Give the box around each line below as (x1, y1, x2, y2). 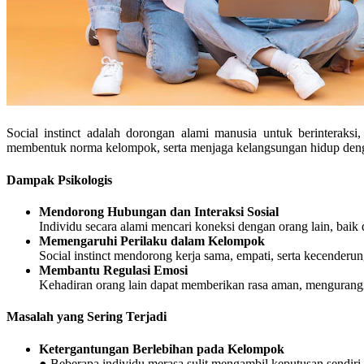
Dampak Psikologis (6, 172, 112, 187)
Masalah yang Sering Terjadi (6, 310, 167, 324)
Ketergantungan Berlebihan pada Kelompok (39, 341, 284, 356)
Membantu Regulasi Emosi (39, 262, 188, 277)
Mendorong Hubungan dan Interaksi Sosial (39, 204, 279, 219)
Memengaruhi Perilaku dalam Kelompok (39, 233, 265, 248)
